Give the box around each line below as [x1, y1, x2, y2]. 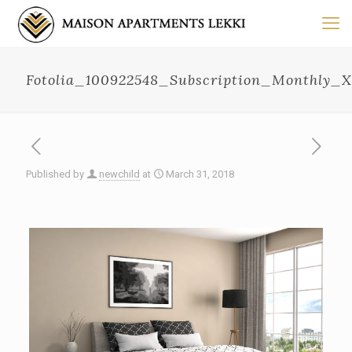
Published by [26, 168, 84, 180]
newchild [99, 168, 140, 180]
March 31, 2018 [166, 168, 234, 180]
